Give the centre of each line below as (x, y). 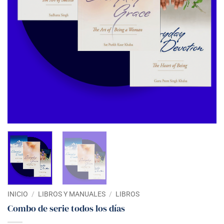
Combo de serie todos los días (66, 208)
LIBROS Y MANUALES (72, 194)
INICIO (18, 194)
